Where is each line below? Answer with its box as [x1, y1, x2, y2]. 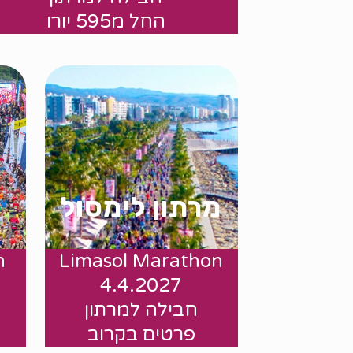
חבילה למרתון [84, 298, 199, 321]
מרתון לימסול [61, 190, 222, 224]
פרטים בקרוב [87, 322, 195, 346]
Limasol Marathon [59, 249, 224, 273]
